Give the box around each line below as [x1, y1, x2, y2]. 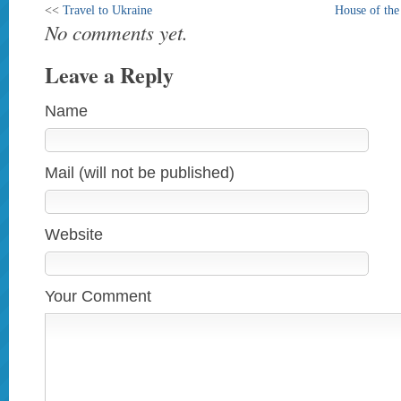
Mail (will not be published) [45, 164, 235, 182]
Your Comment [45, 287, 151, 305]
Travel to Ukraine [63, 3, 152, 17]
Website [45, 226, 103, 243]
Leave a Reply [45, 59, 174, 90]
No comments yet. [45, 18, 188, 46]
